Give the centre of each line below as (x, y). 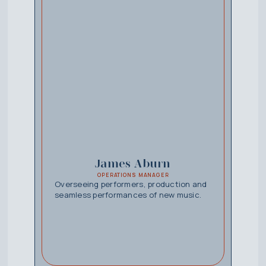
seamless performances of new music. (128, 194)
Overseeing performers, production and (131, 184)
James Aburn (133, 163)
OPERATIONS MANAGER (133, 175)
